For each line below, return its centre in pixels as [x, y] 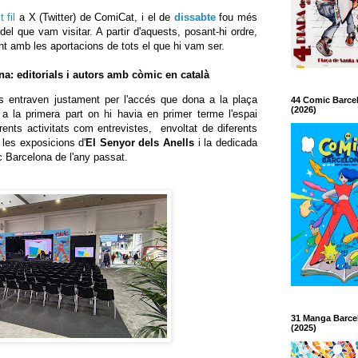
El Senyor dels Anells [140, 142]
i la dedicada [226, 142]
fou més [237, 17]
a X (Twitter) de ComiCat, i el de [95, 17]
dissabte [195, 17]
